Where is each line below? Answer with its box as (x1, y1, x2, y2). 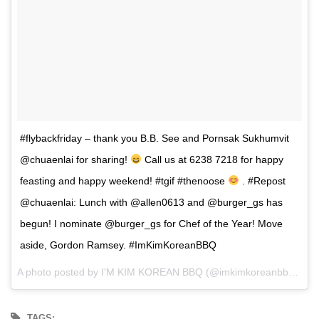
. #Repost (239, 174, 286, 187)
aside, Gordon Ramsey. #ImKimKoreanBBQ (20, 239, 216, 251)
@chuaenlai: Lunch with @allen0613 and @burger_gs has (20, 196, 283, 208)
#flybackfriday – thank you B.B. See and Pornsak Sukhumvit (20, 132, 289, 144)
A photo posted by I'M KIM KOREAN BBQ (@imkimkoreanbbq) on (288, 266, 298, 278)
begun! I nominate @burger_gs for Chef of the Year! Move (20, 217, 283, 229)
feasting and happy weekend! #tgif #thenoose (20, 174, 228, 187)
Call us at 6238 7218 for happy (141, 153, 283, 165)
